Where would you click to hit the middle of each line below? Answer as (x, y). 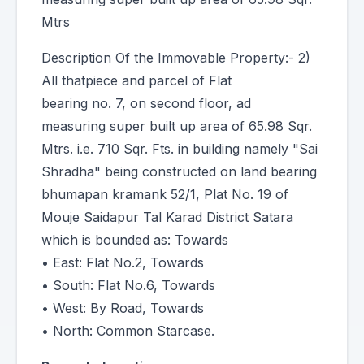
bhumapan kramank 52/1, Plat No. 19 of (165, 194)
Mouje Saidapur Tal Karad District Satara (167, 217)
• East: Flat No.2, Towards (123, 262)
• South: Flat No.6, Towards (128, 285)
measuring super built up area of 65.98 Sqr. (177, 126)
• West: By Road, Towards (123, 308)
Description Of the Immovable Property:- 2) (176, 58)
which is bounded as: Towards (135, 240)
